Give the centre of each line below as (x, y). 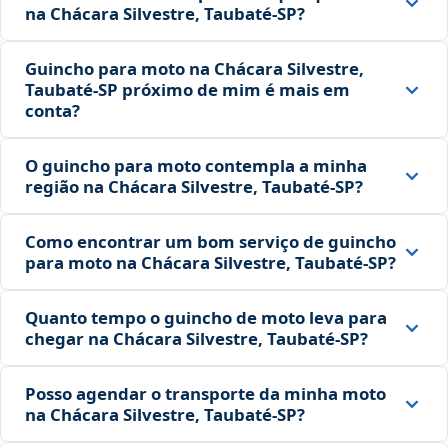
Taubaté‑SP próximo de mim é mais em (187, 90)
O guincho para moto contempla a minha (196, 166)
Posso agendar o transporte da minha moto (205, 394)
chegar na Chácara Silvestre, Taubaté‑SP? (196, 339)
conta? (52, 111)
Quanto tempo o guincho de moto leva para (206, 318)
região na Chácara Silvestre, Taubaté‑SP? (194, 187)
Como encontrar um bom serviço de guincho (210, 242)
